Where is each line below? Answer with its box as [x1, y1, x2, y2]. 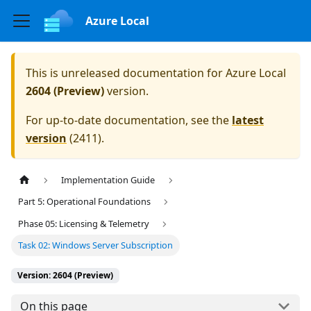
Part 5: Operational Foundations [18, 195, 151, 208]
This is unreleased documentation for [26, 65, 226, 81]
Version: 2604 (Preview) [17, 269, 113, 281]
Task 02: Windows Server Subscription [18, 238, 174, 251]
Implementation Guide [61, 174, 155, 187]
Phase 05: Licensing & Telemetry [18, 217, 150, 230]
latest [232, 112, 264, 128]
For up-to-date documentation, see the [26, 112, 232, 128]
